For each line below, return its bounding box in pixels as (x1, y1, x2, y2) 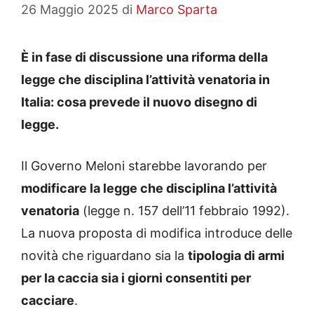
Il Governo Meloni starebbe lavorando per (21, 158, 267, 174)
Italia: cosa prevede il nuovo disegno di (21, 95, 257, 110)
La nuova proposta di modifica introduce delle (21, 226, 292, 241)
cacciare (21, 293, 74, 308)
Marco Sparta (136, 2, 217, 18)
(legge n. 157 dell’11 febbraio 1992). (79, 203, 289, 219)
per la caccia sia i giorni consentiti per (21, 271, 251, 286)
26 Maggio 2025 (21, 2, 118, 18)
